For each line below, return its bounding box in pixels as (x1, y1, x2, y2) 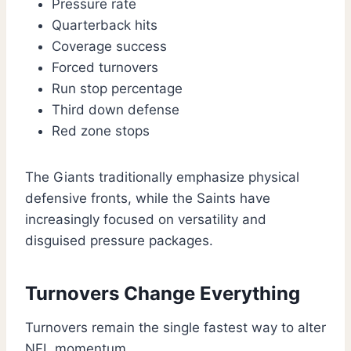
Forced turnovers (52, 60, 158, 76)
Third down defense (52, 102, 179, 118)
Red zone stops (52, 123, 150, 139)
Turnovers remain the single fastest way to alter (25, 320, 326, 336)
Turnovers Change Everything (25, 282, 300, 306)
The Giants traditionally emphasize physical (25, 169, 299, 186)
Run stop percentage (52, 81, 183, 97)
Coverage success (52, 38, 167, 55)
